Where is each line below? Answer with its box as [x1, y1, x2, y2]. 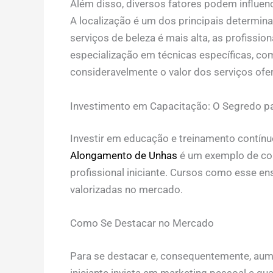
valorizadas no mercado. [69, 183, 183, 196]
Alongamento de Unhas [69, 149, 177, 162]
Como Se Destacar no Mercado [69, 217, 214, 230]
